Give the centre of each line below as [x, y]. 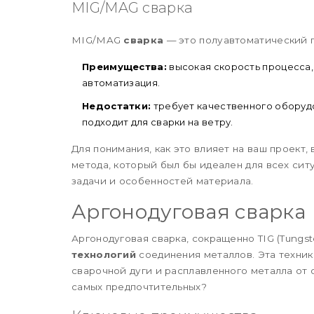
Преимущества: [124, 66]
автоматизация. [121, 82]
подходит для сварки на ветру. [158, 122]
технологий [104, 254]
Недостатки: [117, 105]
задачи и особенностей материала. [163, 180]
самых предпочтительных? [139, 286]
